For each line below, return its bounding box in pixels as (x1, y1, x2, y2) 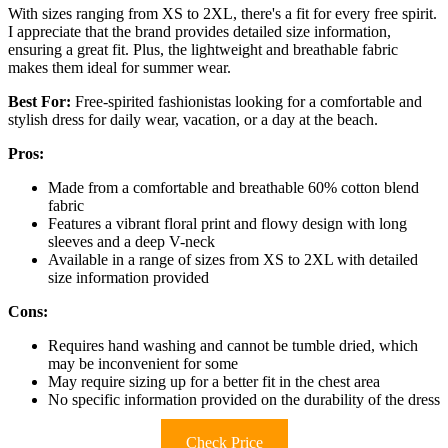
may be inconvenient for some (48, 354, 238, 372)
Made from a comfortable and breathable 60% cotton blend (48, 178, 419, 196)
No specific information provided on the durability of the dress (48, 390, 440, 408)
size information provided (48, 268, 209, 286)
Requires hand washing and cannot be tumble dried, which (48, 336, 418, 354)
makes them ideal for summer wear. (8, 58, 231, 76)
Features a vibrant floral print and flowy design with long (48, 214, 407, 232)
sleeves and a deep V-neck (48, 232, 215, 250)
